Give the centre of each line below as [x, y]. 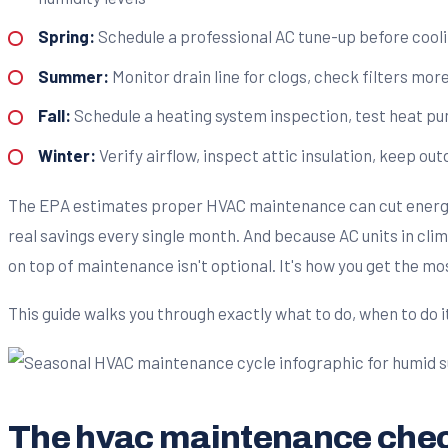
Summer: [73, 75]
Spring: [66, 36]
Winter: [66, 154]
